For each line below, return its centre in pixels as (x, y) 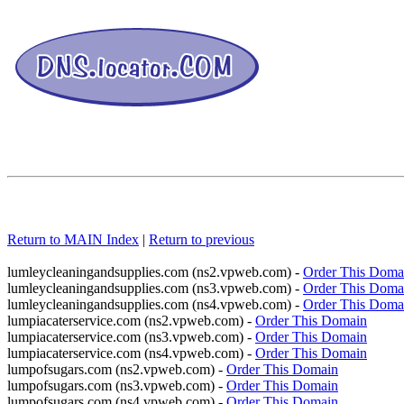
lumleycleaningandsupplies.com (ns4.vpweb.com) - (155, 304)
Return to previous (202, 239)
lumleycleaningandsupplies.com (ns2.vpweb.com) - (155, 272)
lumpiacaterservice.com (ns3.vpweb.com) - (131, 337)
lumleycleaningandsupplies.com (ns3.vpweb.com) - (155, 288)
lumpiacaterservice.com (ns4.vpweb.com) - (131, 353)
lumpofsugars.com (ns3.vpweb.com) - (117, 386)
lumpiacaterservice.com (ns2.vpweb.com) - (131, 321)
